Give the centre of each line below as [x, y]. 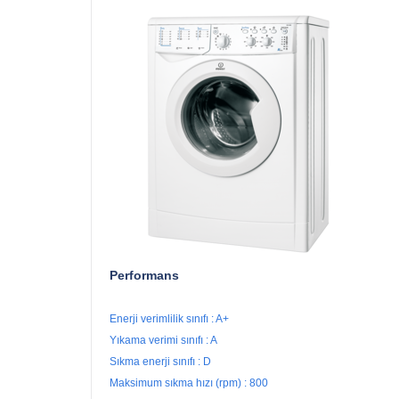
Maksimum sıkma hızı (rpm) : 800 [189, 383]
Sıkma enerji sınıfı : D [160, 362]
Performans [144, 276]
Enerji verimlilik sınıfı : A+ [169, 319]
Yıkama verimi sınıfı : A [163, 341]
